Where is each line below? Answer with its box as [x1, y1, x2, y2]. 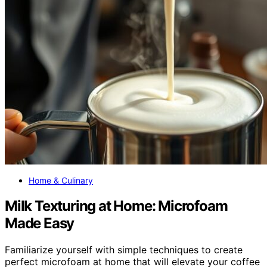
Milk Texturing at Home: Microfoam [5, 197, 228, 215]
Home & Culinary [29, 175, 93, 186]
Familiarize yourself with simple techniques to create [5, 244, 243, 256]
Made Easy [5, 215, 74, 232]
